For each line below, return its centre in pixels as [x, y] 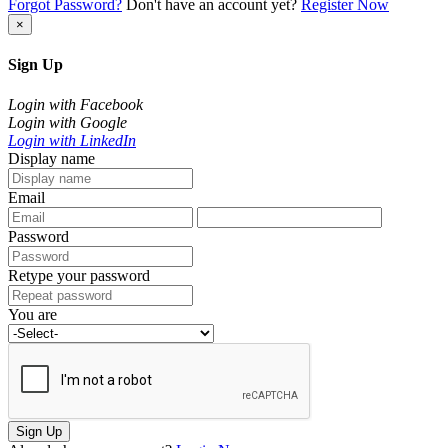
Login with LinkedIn [72, 140]
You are [32, 314]
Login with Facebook [75, 104]
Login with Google [67, 122]
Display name [51, 158]
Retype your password [79, 275]
